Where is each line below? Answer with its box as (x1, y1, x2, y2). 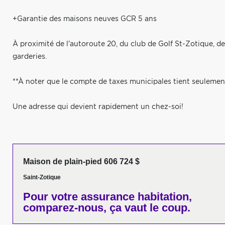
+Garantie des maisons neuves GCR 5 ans (13, 16, 157, 23)
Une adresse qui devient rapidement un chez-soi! (13, 103, 183, 110)
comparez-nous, (23, 201, 106, 214)
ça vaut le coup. (106, 201, 190, 214)
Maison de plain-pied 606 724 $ (23, 157, 140, 166)
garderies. (13, 53, 47, 60)
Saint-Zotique (23, 174, 61, 181)
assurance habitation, (78, 190, 192, 203)
